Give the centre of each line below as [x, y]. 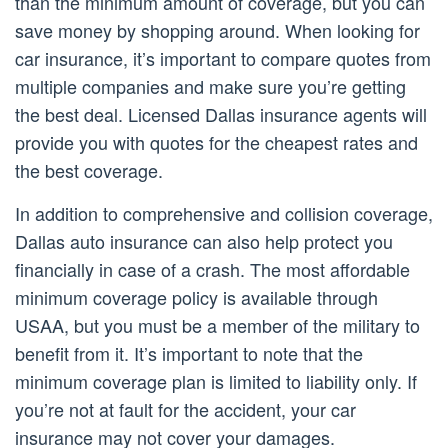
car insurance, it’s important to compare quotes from [223, 58]
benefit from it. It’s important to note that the [189, 353]
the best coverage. [89, 170]
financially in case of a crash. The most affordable [212, 269]
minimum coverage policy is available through [196, 297]
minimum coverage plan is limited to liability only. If [216, 381]
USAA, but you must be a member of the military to [217, 325]
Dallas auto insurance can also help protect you [204, 241]
